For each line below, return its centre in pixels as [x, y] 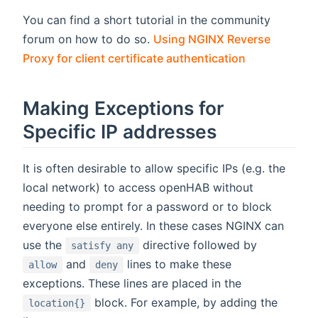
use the [44, 245]
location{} [57, 303]
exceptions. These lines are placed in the [132, 284]
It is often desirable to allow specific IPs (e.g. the [154, 169]
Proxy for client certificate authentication [134, 59]
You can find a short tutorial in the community [147, 20]
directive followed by [198, 245]
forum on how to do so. [88, 39]
